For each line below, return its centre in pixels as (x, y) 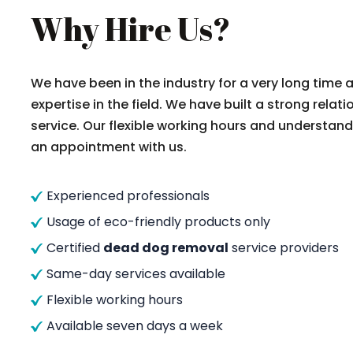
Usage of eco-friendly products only (158, 222)
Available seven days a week (135, 326)
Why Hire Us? (131, 29)
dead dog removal (166, 248)
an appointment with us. (109, 147)
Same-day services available (136, 274)
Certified (75, 248)
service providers (284, 248)
